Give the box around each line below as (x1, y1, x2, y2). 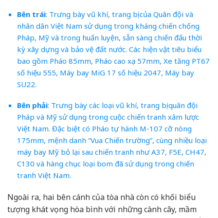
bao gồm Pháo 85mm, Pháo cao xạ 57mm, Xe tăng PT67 (17, 55, 210, 66)
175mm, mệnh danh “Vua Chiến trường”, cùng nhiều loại (17, 135, 207, 145)
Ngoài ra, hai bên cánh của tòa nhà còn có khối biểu (7, 192, 196, 203)
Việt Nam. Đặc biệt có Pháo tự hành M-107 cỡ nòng (17, 124, 192, 134)
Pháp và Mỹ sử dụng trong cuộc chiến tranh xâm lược (17, 112, 199, 122)
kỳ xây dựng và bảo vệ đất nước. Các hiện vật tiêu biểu (17, 44, 201, 54)
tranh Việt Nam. (17, 170, 71, 181)
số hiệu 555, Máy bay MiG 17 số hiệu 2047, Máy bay (17, 67, 194, 77)
